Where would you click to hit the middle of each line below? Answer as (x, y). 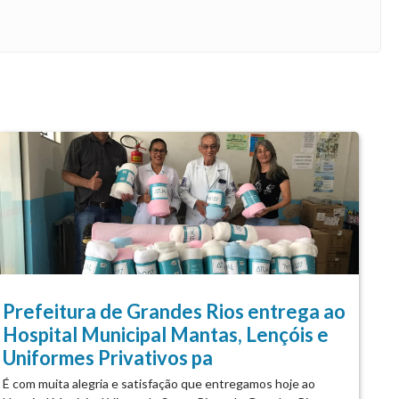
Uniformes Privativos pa (108, 357)
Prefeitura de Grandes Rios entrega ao (175, 311)
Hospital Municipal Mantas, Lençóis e (166, 334)
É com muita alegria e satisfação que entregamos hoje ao (159, 383)
